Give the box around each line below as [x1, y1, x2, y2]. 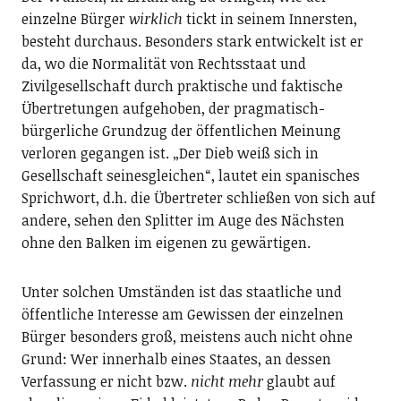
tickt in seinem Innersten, [182, 8, 357, 29]
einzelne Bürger [21, 8, 129, 29]
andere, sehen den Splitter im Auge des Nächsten [21, 209, 345, 230]
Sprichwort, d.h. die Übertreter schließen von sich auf [21, 187, 376, 208]
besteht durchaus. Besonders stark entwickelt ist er [21, 30, 363, 51]
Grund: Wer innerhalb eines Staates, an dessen [21, 348, 331, 369]
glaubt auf [262, 371, 336, 391]
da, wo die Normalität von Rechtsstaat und [21, 53, 306, 73]
